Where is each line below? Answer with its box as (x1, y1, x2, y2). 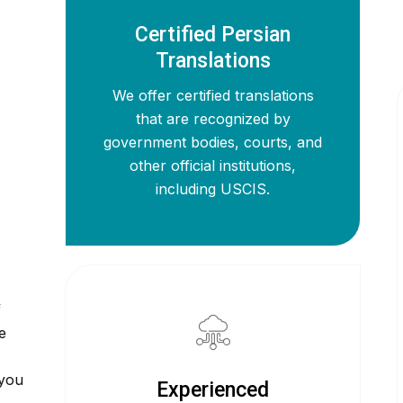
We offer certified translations (112, 86, 314, 104)
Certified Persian (135, 22, 291, 47)
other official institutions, (130, 157, 297, 175)
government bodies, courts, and (103, 133, 323, 151)
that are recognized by (135, 110, 291, 128)
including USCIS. (156, 180, 271, 198)
